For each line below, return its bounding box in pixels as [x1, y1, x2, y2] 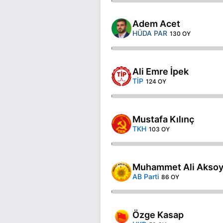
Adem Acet [132, 18, 180, 29]
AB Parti [132, 172, 159, 181]
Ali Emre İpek [132, 66, 189, 77]
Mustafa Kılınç [132, 113, 194, 124]
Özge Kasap [132, 209, 184, 220]
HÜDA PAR [132, 28, 167, 37]
